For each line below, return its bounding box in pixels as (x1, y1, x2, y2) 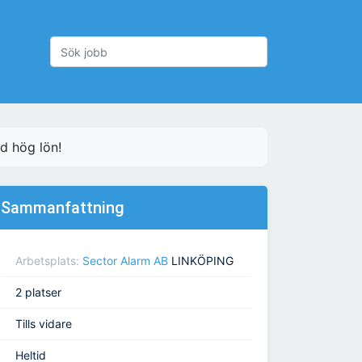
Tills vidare (15, 317, 72, 331)
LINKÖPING (168, 254, 234, 268)
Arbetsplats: (15, 254, 82, 268)
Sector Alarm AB (82, 254, 168, 268)
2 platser (15, 285, 61, 300)
